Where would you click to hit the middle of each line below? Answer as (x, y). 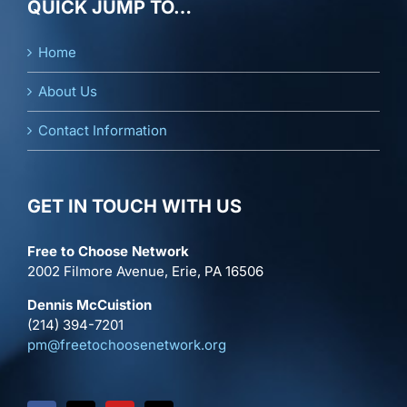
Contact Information (103, 131)
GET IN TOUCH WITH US (134, 207)
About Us (68, 92)
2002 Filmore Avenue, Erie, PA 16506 (145, 272)
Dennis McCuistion (89, 305)
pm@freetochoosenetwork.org (127, 345)
